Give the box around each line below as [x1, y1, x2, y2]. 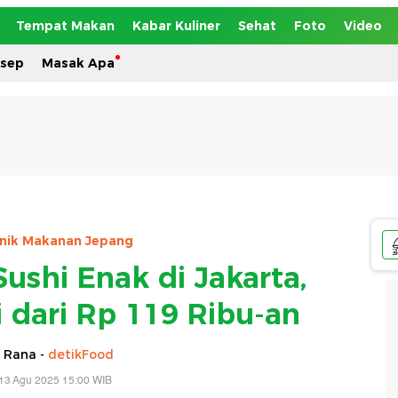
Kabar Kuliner [132, 18, 220, 34]
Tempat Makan [16, 18, 115, 34]
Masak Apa [42, 55, 115, 71]
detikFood [48, 346, 114, 362]
